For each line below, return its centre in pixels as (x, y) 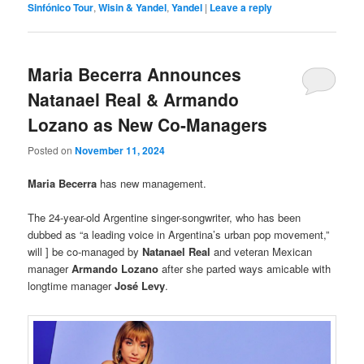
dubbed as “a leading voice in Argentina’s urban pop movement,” (179, 234)
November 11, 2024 (120, 150)
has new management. (152, 183)
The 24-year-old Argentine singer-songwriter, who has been (165, 217)
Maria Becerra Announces (135, 74)
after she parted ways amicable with (245, 268)
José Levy (140, 285)
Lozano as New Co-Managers (148, 125)
